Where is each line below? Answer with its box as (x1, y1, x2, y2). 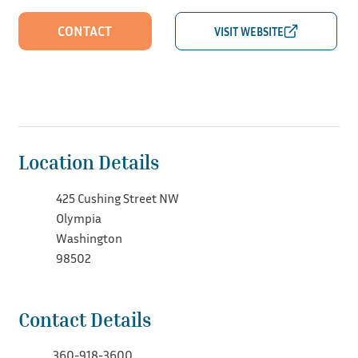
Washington (56, 229, 123, 246)
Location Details (18, 150, 160, 173)
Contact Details (18, 308, 152, 331)
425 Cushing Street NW (56, 189, 180, 206)
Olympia (56, 209, 102, 226)
